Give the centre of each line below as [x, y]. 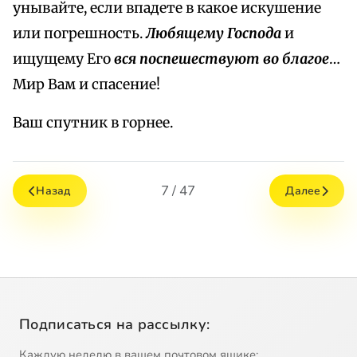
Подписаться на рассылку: [115, 325]
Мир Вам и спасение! [86, 85]
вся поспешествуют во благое [222, 59]
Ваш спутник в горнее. [93, 123]
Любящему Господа [214, 34]
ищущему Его [63, 59]
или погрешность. [79, 34]
